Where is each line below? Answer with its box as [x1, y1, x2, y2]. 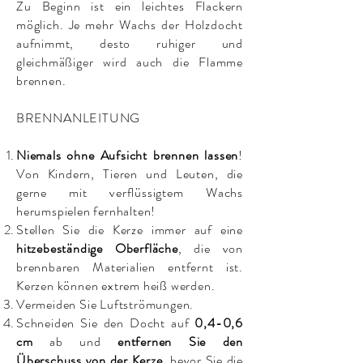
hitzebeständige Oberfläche [16, 238, 178, 258]
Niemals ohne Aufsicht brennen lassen [16, 145, 239, 164]
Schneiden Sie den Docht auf [16, 313, 190, 332]
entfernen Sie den [117, 331, 243, 351]
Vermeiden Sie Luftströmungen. [16, 294, 194, 314]
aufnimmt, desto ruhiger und [16, 33, 243, 53]
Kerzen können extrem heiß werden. [16, 275, 216, 295]
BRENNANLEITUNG [16, 108, 141, 127]
